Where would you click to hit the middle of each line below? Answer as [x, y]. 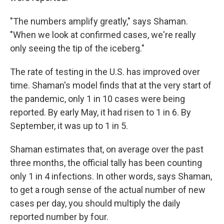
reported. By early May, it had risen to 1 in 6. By [100, 112]
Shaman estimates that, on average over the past [107, 149]
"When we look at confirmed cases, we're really [103, 35]
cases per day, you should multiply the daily [95, 203]
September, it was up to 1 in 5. [69, 126]
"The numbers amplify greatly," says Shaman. [99, 21]
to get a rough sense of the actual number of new [108, 190]
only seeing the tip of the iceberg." [77, 48]
